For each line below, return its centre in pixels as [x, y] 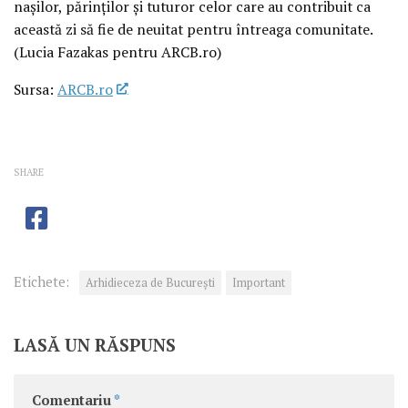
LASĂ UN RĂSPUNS [95, 344]
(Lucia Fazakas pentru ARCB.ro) [117, 51]
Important [259, 282]
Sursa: [36, 89]
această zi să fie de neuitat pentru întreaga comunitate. [193, 29]
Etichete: [41, 281]
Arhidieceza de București [150, 282]
